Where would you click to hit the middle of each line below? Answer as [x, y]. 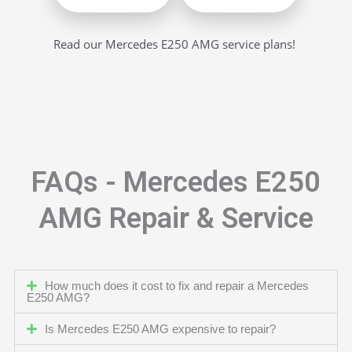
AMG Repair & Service [176, 219]
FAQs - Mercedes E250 [176, 183]
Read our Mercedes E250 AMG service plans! [174, 44]
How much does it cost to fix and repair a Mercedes [177, 286]
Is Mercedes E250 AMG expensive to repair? [161, 330]
